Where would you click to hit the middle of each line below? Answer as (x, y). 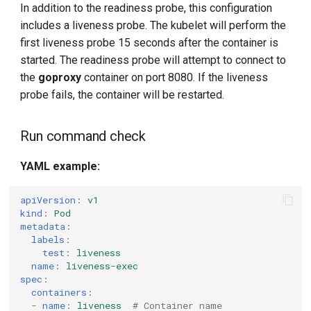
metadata (43, 226)
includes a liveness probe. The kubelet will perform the (153, 25)
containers (59, 292)
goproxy (60, 77)
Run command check (83, 136)
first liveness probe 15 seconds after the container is (150, 43)
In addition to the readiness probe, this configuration (146, 8)
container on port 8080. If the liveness (175, 77)
